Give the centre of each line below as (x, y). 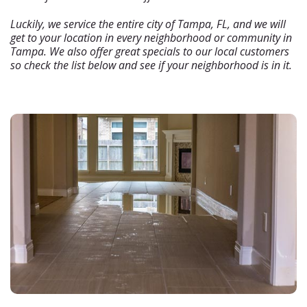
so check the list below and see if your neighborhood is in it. (151, 65)
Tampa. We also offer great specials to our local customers (150, 51)
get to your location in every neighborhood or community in (151, 38)
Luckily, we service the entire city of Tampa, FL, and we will (148, 24)
